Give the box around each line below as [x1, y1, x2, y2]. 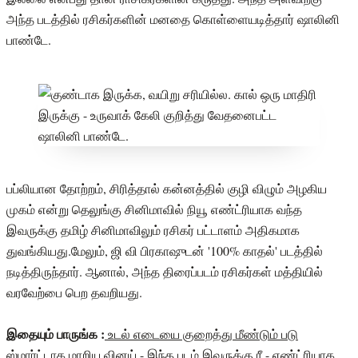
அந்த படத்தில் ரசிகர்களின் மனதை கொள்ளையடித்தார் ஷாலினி [6, 10, 340, 27]
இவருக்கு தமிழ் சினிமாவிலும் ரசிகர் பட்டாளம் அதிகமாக [6, 221, 300, 239]
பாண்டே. [6, 30, 51, 48]
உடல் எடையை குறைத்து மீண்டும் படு [105, 325, 298, 343]
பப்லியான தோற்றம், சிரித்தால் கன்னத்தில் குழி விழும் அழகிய [6, 180, 327, 197]
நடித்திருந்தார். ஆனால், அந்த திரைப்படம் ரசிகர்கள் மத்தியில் [6, 263, 323, 280]
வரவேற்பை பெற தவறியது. [6, 284, 142, 301]
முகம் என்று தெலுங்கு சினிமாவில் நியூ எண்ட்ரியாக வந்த [6, 201, 302, 218]
